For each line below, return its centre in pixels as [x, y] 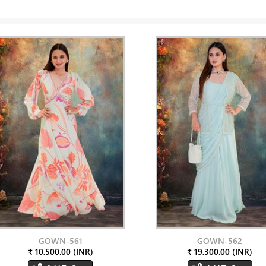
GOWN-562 [220, 241]
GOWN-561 [60, 241]
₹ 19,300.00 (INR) [220, 251]
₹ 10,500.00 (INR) [60, 251]
